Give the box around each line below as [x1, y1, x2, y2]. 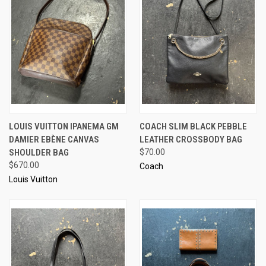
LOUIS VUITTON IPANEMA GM [9, 121, 119, 132]
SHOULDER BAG [9, 147, 69, 158]
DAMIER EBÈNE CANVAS [9, 134, 99, 145]
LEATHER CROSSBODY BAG [139, 134, 242, 145]
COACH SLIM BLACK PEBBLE [139, 121, 247, 132]
